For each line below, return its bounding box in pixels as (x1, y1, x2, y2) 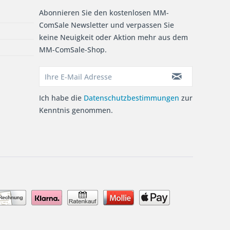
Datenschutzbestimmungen (84, 93, 179, 103)
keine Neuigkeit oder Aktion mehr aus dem (39, 32, 188, 42)
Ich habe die (39, 93, 84, 103)
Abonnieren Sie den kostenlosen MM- (39, 8, 169, 17)
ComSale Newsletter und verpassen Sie (39, 20, 174, 30)
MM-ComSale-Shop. (39, 45, 107, 54)
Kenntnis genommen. (39, 105, 113, 115)
